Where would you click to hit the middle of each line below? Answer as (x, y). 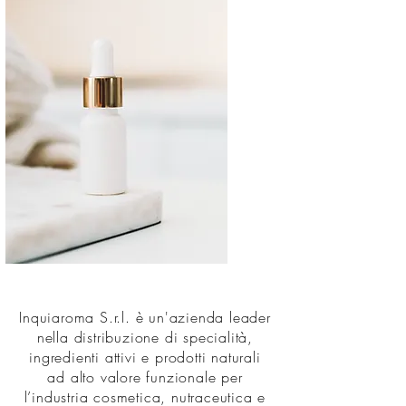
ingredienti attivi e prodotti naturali (145, 357)
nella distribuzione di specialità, (145, 337)
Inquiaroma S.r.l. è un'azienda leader (145, 317)
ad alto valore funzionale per (145, 377)
